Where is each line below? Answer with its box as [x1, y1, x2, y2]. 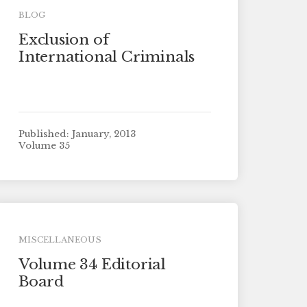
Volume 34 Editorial [18, 255, 166, 273]
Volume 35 [18, 140, 70, 152]
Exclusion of [18, 30, 109, 49]
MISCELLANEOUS [18, 234, 101, 245]
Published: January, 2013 [18, 127, 136, 140]
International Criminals [18, 47, 195, 66]
